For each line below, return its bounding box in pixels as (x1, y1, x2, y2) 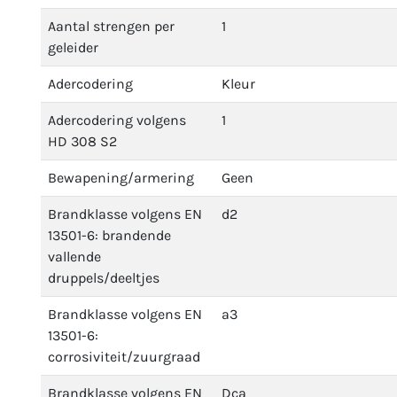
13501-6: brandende (48, 227, 171, 244)
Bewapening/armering (48, 169, 194, 186)
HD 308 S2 (48, 133, 117, 150)
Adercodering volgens (48, 112, 186, 128)
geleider (48, 39, 98, 56)
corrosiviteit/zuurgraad (48, 348, 200, 365)
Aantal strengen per (48, 18, 175, 35)
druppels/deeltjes (48, 269, 160, 286)
